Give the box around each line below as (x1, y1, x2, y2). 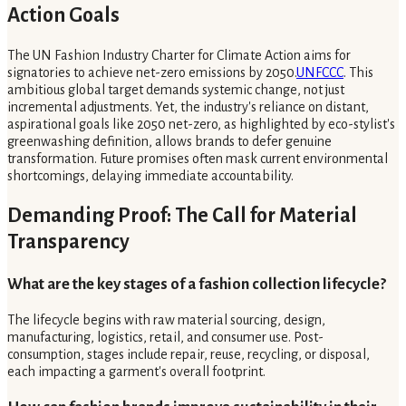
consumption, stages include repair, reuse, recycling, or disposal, (7, 346, 370, 362)
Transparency (7, 230, 130, 253)
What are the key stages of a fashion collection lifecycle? (7, 275, 386, 293)
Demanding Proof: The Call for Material (7, 204, 357, 227)
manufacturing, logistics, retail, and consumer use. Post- (7, 329, 324, 344)
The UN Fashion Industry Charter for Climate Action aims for (7, 48, 351, 63)
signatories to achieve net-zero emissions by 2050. (7, 65, 296, 81)
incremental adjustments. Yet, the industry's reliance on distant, (7, 100, 369, 115)
